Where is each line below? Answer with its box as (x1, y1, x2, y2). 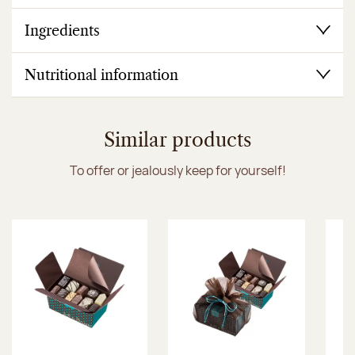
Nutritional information (25, 68, 178, 83)
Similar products (104, 131, 251, 151)
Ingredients (25, 24, 100, 39)
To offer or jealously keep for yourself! (69, 161, 286, 179)
